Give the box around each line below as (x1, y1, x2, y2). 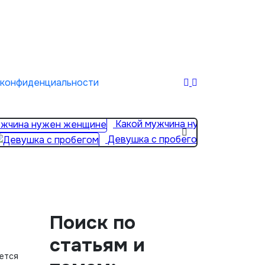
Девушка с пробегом (108, 133, 203, 146)
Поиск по (50, 211, 135, 235)
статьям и (50, 233, 145, 257)
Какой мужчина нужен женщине (115, 118, 263, 131)
